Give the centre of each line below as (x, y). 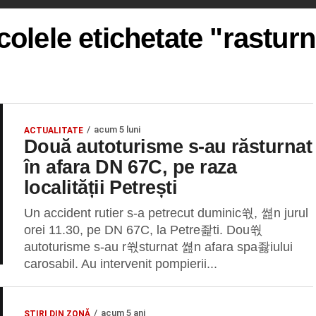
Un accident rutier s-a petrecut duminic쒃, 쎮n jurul (166, 213)
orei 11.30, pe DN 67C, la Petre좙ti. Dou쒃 (143, 230)
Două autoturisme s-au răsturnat (168, 146)
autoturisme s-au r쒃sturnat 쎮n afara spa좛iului (158, 247)
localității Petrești (101, 187)
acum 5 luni (117, 129)
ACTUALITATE (54, 130)
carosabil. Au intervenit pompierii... (121, 264)
